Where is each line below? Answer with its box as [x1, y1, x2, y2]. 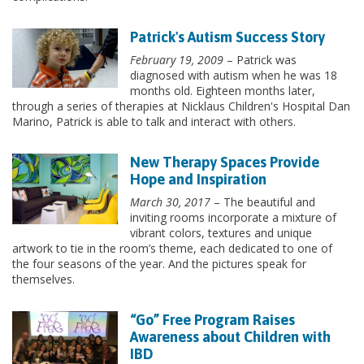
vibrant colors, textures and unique [130, 225, 312, 241]
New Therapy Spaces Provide [130, 154, 319, 171]
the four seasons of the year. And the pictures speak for [12, 256, 306, 272]
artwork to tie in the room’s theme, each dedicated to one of [12, 240, 332, 257]
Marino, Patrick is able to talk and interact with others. [12, 114, 296, 130]
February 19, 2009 [130, 52, 223, 68]
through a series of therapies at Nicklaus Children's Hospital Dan [12, 98, 350, 115]
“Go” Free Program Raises [130, 311, 295, 329]
